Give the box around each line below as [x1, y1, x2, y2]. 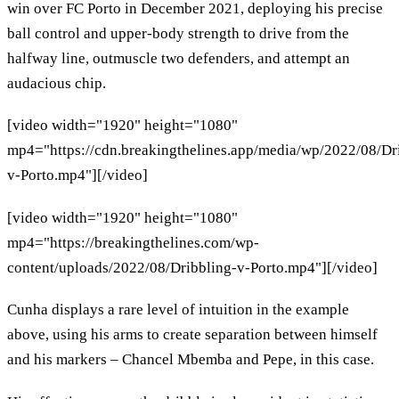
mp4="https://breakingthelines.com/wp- [7, 233, 259, 251]
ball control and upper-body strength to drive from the [7, 24, 349, 42]
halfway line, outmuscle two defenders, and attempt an [7, 49, 350, 67]
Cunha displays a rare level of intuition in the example [7, 301, 349, 319]
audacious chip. [7, 74, 110, 92]
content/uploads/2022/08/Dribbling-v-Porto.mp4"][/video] [7, 258, 378, 276]
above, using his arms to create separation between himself [7, 326, 378, 344]
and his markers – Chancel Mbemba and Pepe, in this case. [7, 351, 374, 369]
